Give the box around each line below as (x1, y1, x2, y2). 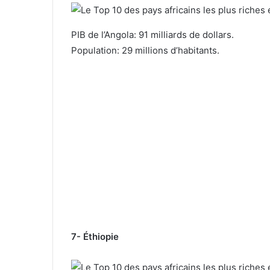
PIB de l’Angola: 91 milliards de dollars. (71, 28, 234, 40)
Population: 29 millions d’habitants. (71, 44, 219, 56)
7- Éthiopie (71, 230, 119, 242)
